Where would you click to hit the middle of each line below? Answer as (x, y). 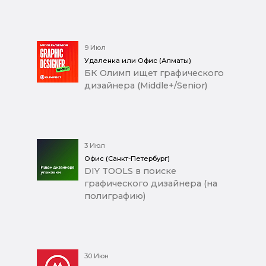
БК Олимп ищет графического (154, 73)
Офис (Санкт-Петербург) (127, 159)
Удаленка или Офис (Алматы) (138, 61)
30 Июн (96, 256)
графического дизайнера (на (151, 184)
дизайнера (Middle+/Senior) (146, 86)
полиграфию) (115, 196)
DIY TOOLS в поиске (130, 171)
